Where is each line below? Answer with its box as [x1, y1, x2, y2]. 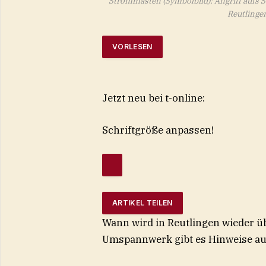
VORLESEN [112, 42, 153, 52]
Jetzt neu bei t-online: [102, 91, 205, 104]
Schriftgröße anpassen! [102, 123, 214, 137]
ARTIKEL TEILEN [112, 198, 173, 208]
